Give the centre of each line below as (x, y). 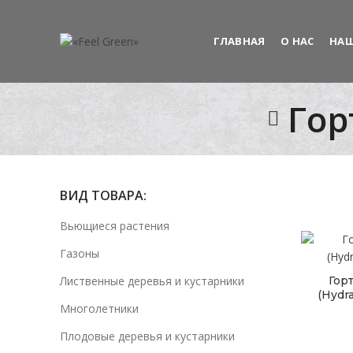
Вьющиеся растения (115, 226)
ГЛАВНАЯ (239, 41)
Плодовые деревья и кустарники (147, 336)
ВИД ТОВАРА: (103, 195)
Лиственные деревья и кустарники (152, 281)
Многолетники (99, 308)
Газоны (80, 253)
